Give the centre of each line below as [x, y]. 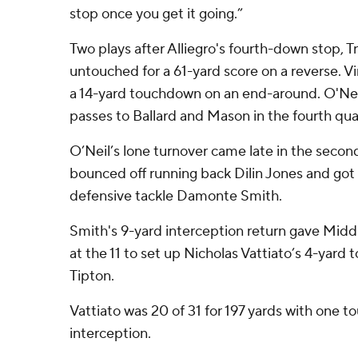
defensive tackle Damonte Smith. [176, 196]
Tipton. [92, 276]
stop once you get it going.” [156, 14]
